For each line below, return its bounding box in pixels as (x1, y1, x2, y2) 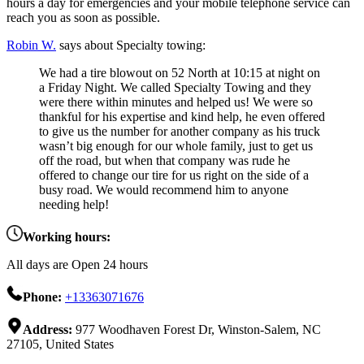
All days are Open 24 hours (6, 258, 148, 272)
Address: (23, 323, 76, 337)
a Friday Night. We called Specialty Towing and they (39, 80, 311, 95)
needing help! (39, 197, 109, 212)
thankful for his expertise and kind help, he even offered (39, 110, 325, 124)
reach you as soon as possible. (6, 11, 160, 25)
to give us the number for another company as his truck (39, 124, 320, 139)
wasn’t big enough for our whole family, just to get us (39, 139, 313, 154)
